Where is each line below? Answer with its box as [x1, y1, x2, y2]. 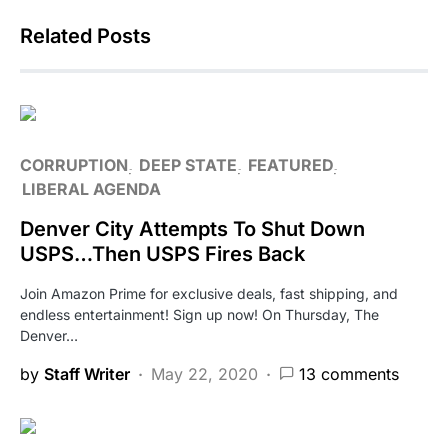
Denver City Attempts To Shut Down [20, 216, 365, 241]
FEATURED [248, 154, 333, 175]
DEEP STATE [139, 154, 237, 175]
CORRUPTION [20, 154, 128, 175]
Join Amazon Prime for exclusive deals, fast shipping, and [20, 284, 398, 302]
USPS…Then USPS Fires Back [20, 241, 305, 266]
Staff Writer [44, 363, 130, 384]
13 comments [299, 363, 399, 384]
